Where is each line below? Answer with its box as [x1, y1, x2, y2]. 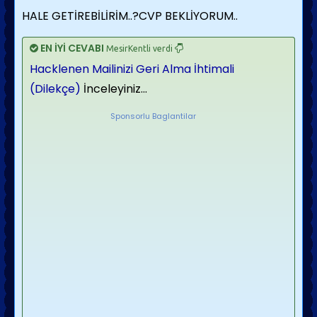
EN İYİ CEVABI [38, 41, 106, 55]
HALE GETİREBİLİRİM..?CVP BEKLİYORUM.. [22, 8, 238, 24]
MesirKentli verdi [106, 44, 173, 53]
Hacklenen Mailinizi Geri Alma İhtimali [30, 61, 234, 77]
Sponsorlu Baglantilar [110, 110, 196, 122]
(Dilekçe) [30, 81, 81, 97]
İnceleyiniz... [81, 81, 147, 97]
